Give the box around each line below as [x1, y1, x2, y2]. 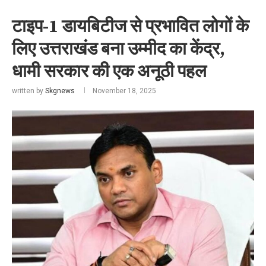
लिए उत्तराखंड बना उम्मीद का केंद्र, [12, 37, 225, 61]
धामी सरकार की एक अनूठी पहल [12, 60, 207, 83]
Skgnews [45, 86, 75, 95]
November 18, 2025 [93, 86, 156, 95]
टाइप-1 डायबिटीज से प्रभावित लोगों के [12, 15, 249, 38]
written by [12, 86, 45, 95]
